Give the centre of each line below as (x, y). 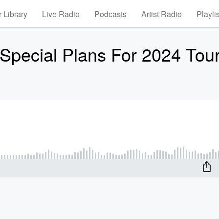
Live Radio (61, 14)
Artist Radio (162, 14)
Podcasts (110, 14)
